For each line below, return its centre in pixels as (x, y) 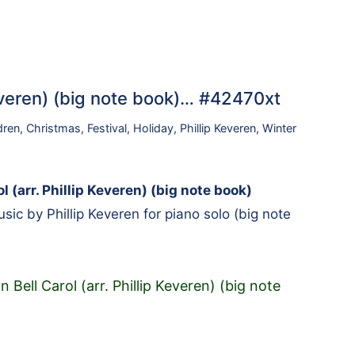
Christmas (53, 128)
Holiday (153, 128)
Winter (279, 128)
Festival (107, 128)
